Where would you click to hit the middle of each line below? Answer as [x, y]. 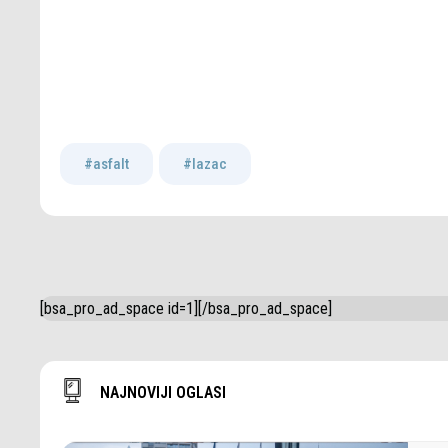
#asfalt [106, 163]
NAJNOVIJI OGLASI [163, 392]
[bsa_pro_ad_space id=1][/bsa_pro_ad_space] [186, 308]
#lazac [205, 163]
